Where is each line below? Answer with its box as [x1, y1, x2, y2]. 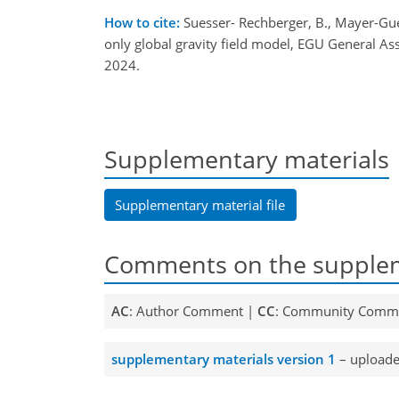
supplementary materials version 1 [110, 350, 336, 369]
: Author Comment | [128, 302, 257, 321]
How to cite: [104, 13, 180, 32]
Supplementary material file [115, 195, 286, 214]
